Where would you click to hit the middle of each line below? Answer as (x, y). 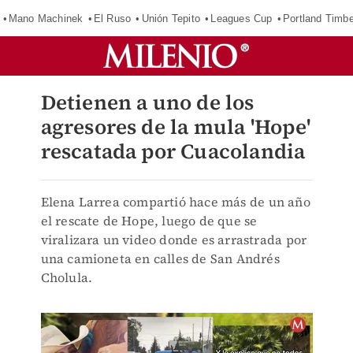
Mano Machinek (46, 18)
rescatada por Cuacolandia (173, 151)
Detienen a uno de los (147, 102)
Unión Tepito (171, 18)
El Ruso (112, 18)
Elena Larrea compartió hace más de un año (175, 202)
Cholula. (67, 277)
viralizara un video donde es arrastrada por (174, 240)
